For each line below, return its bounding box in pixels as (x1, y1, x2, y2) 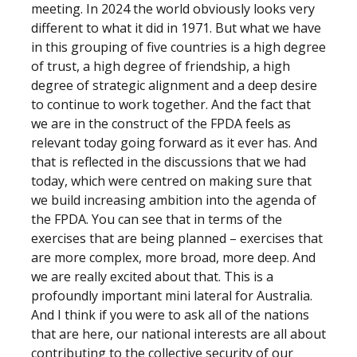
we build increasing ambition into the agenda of (31, 191, 316, 209)
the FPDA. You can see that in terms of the (31, 210, 282, 228)
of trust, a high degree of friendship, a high (31, 57, 290, 75)
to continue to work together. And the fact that (31, 96, 311, 113)
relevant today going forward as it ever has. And (31, 134, 317, 151)
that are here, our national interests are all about (31, 325, 326, 343)
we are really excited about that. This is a (31, 268, 273, 285)
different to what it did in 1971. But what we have (31, 19, 321, 37)
